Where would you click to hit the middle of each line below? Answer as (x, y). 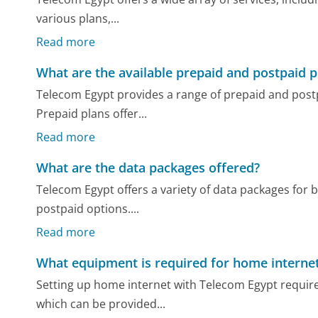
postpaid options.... (88, 209)
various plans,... (78, 19)
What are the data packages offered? (148, 167)
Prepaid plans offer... (92, 114)
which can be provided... (101, 304)
